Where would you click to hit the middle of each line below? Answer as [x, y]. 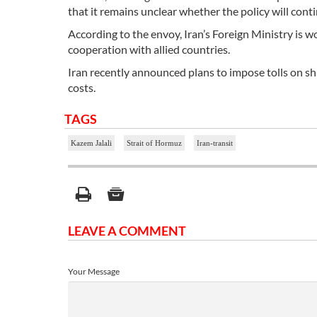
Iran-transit [215, 143]
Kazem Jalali [91, 143]
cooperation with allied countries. [149, 49]
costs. [82, 87]
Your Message [94, 271]
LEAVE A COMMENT [127, 230]
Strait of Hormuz [154, 143]
